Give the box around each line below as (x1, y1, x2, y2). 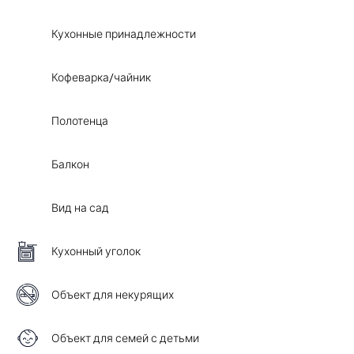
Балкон (51, 157, 89, 171)
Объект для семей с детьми (51, 331, 199, 345)
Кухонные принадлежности (51, 27, 196, 41)
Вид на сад (51, 201, 109, 215)
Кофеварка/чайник (51, 70, 151, 85)
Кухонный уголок (51, 244, 141, 258)
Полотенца (51, 114, 108, 128)
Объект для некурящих (51, 288, 174, 302)
